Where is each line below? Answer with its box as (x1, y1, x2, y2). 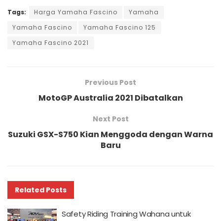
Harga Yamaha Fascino (34, 8, 117, 17)
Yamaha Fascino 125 (83, 23, 156, 32)
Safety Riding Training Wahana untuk (62, 209, 191, 220)
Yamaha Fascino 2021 (12, 38, 89, 47)
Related (15, 185, 44, 195)
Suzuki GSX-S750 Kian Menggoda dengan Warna (8, 129, 213, 141)
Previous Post (85, 77, 136, 88)
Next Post (92, 114, 129, 124)
